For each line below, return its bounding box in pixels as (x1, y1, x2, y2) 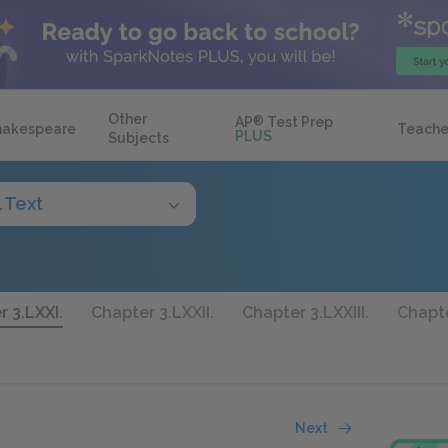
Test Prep (264, 114, 334, 130)
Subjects (108, 130, 169, 146)
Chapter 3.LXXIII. (242, 303, 369, 322)
